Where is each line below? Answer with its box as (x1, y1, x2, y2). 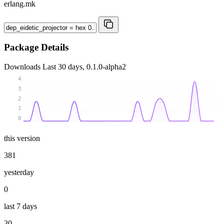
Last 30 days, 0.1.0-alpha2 (42, 62, 126, 71)
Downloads (4, 62, 42, 71)
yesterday (4, 167, 34, 176)
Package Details (4, 42, 68, 53)
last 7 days (4, 201, 37, 210)
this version (4, 133, 40, 142)
